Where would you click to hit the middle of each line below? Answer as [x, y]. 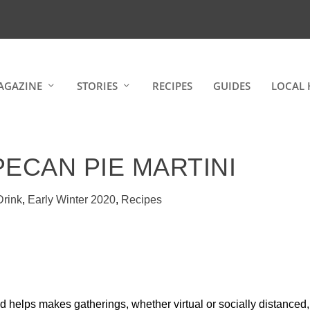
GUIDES [231, 85]
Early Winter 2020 [72, 199]
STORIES [97, 85]
